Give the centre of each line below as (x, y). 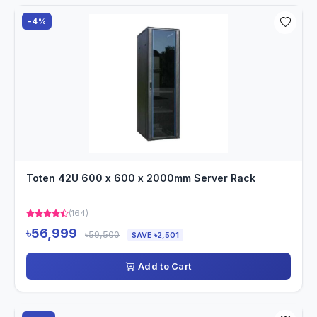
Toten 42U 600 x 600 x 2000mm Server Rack (141, 178)
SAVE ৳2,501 (155, 235)
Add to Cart (165, 266)
